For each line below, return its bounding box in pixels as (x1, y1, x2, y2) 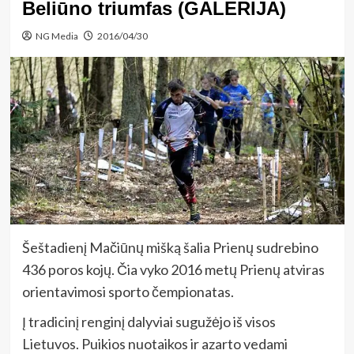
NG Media (35, 30, 78, 42)
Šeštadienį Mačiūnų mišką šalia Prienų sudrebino (21, 238, 318, 256)
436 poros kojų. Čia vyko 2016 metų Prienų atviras (21, 260, 325, 278)
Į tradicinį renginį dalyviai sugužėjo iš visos (21, 312, 276, 330)
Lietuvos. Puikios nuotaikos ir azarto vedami (21, 334, 288, 352)
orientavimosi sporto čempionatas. (21, 282, 234, 300)
